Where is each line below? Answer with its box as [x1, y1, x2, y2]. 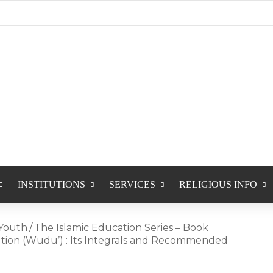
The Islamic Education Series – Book [34, 222, 208, 233]
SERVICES [108, 179, 155, 190]
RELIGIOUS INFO [179, 179, 257, 190]
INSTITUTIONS [17, 179, 85, 190]
